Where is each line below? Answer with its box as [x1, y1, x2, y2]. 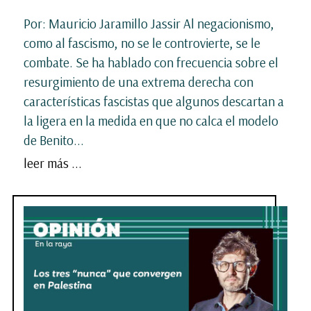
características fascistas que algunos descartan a [24, 92, 284, 110]
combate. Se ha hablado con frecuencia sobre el [24, 53, 278, 71]
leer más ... [24, 154, 82, 171]
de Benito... [24, 131, 84, 149]
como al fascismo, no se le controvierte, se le [24, 34, 260, 51]
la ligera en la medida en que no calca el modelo [24, 112, 278, 129]
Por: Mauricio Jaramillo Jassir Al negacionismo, [24, 15, 274, 32]
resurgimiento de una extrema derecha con [24, 73, 253, 90]
